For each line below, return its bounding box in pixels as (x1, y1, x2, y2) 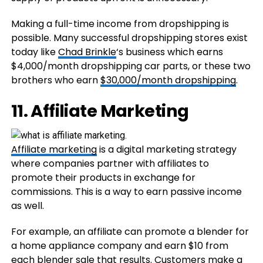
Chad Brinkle (58, 45, 116, 59)
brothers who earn (11, 73, 100, 87)
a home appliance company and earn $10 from (11, 238, 228, 252)
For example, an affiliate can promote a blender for (11, 224, 249, 238)
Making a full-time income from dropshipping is (11, 16, 229, 31)
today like (11, 45, 58, 59)
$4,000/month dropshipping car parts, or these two (11, 59, 251, 73)
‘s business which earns (116, 45, 223, 59)
